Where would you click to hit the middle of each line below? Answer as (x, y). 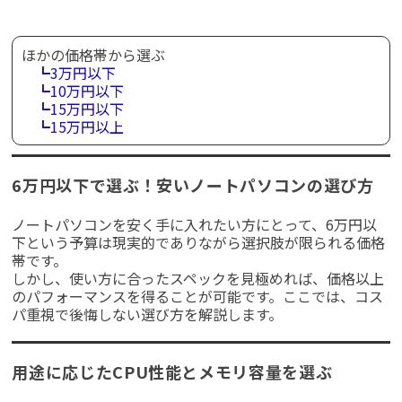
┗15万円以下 (73, 109)
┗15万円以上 (73, 127)
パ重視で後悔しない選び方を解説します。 (148, 315)
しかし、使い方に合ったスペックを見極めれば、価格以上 (198, 279)
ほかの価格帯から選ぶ (94, 55)
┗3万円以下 (69, 73)
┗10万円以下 (73, 91)
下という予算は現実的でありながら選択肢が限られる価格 (199, 243)
